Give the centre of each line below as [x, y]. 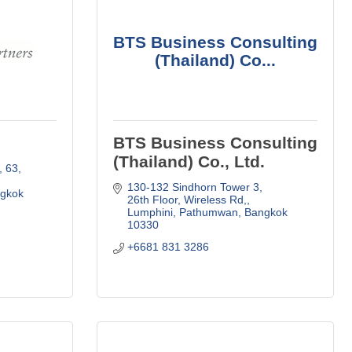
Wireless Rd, [215, 199]
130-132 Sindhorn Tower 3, [194, 187]
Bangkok [266, 212]
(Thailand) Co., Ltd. [189, 161]
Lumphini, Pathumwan [182, 212]
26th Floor [152, 199]
